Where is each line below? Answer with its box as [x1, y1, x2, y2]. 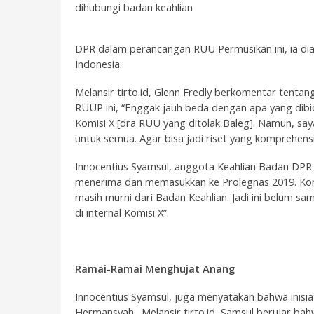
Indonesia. [75, 57, 122, 71]
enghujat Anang [154, 261, 235, 275]
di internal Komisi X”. [75, 205, 169, 219]
